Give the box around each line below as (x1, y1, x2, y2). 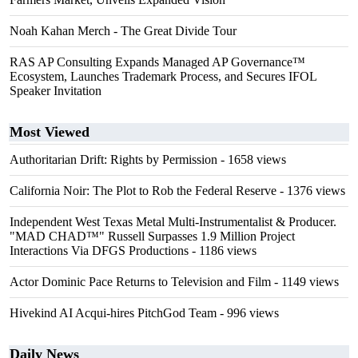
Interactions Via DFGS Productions (10, 244, 189, 257)
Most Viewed (10, 124, 89, 140)
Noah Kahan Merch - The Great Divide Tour (10, 24, 237, 38)
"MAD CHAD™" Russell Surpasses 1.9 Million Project (10, 229, 295, 243)
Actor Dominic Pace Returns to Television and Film (10, 275, 271, 288)
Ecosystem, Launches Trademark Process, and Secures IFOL (10, 70, 316, 83)
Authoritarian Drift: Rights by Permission (10, 153, 217, 166)
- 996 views (217, 306, 279, 320)
